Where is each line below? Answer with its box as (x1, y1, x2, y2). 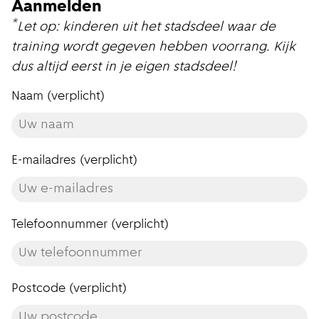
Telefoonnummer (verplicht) (11, 218, 169, 232)
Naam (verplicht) (11, 90, 105, 104)
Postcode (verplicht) (11, 282, 127, 296)
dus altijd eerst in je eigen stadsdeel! (11, 61, 236, 75)
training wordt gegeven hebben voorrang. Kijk (11, 41, 296, 55)
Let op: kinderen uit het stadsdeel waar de (17, 21, 276, 35)
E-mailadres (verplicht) (11, 154, 137, 168)
